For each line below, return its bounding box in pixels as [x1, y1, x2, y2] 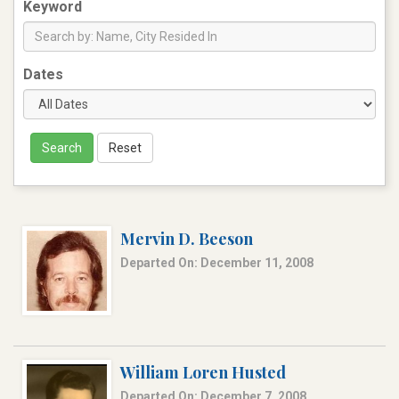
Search [42, 141, 82, 156]
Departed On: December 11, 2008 [120, 256, 313, 271]
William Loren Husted [120, 362, 286, 384]
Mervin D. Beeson [120, 228, 253, 250]
